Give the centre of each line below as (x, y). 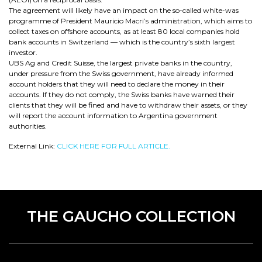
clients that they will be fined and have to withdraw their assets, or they (128, 105)
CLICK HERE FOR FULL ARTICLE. (113, 146)
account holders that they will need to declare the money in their (117, 84)
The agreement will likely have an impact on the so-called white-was (124, 10)
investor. (23, 52)
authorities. (28, 126)
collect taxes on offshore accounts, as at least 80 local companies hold (124, 31)
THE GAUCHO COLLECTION (131, 216)
